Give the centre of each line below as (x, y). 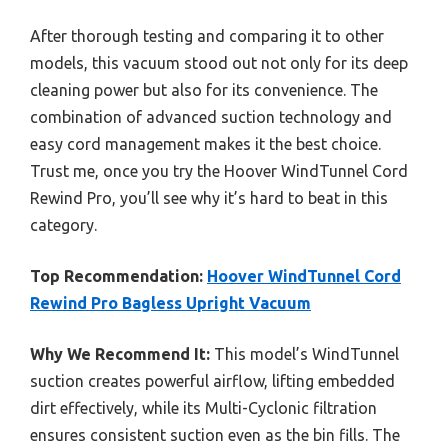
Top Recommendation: (116, 275)
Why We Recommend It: (120, 353)
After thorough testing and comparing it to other (207, 35)
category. (63, 224)
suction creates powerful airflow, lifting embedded (212, 380)
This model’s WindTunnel (304, 353)
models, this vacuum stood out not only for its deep (219, 62)
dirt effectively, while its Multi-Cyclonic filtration (203, 407)
